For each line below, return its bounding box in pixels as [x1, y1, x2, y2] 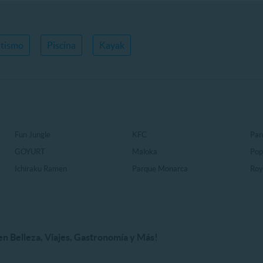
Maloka [132, 147, 158, 157]
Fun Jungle [14, 130, 50, 140]
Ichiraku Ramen [14, 164, 67, 174]
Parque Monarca [132, 164, 188, 174]
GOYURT [14, 147, 45, 157]
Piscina [47, 40, 76, 50]
